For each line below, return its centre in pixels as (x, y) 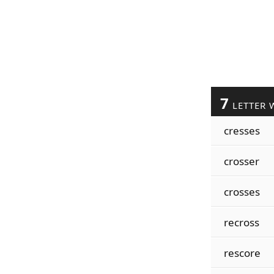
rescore (242, 253)
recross (241, 222)
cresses (242, 131)
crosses (242, 192)
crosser (241, 161)
